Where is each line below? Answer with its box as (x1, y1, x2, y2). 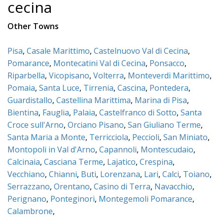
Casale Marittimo (27, 45, 90, 56)
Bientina (7, 107, 38, 118)
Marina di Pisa (135, 94, 187, 106)
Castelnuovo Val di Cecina (94, 45, 188, 56)
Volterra (93, 70, 124, 81)
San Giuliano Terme (128, 119, 201, 130)
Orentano (54, 181, 90, 192)
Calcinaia (7, 156, 40, 167)
